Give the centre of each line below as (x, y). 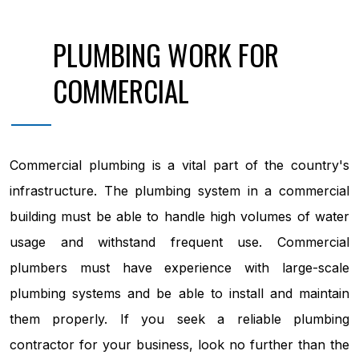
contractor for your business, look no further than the (179, 344)
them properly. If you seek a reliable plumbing (179, 319)
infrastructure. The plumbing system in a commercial (179, 190)
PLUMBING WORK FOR (166, 54)
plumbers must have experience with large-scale (179, 267)
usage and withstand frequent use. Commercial (179, 242)
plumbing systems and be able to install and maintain (179, 293)
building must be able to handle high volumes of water (179, 216)
